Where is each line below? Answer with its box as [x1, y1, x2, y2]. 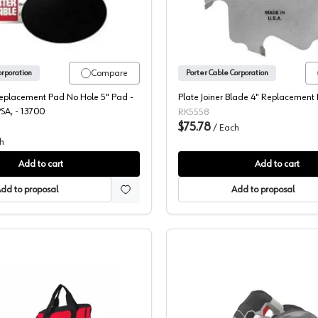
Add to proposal [231, 185, 295, 194]
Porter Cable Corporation [186, 69, 268, 77]
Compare [91, 68, 128, 78]
